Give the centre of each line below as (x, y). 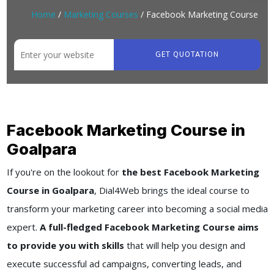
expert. (23, 227)
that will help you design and (186, 246)
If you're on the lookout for (63, 172)
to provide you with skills (66, 246)
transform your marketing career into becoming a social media (137, 209)
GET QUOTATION (187, 54)
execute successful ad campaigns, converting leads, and (124, 264)
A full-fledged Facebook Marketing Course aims (149, 227)
